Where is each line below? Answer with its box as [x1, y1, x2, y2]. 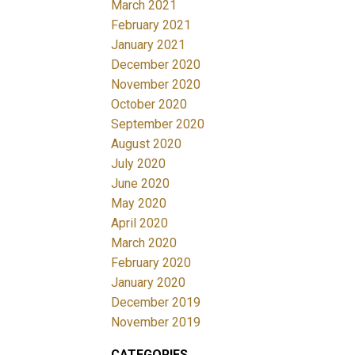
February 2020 [111, 254, 192, 270]
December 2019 [111, 294, 201, 310]
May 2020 [111, 195, 167, 211]
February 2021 [111, 17, 192, 32]
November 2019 [111, 314, 201, 330]
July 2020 [111, 155, 166, 171]
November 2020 [111, 76, 201, 92]
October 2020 [111, 96, 188, 112]
